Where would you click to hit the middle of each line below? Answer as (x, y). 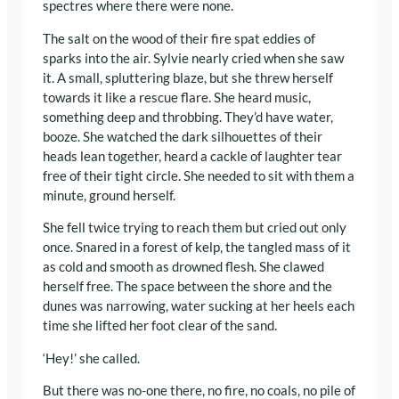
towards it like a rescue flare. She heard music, (177, 97)
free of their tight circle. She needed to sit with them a (199, 175)
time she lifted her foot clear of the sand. (160, 326)
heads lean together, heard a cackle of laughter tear (192, 156)
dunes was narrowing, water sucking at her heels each (199, 306)
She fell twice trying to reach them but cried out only (195, 228)
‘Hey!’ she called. (91, 358)
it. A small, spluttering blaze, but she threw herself (188, 77)
